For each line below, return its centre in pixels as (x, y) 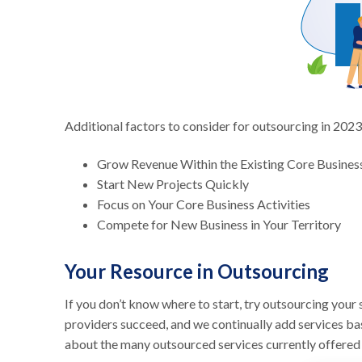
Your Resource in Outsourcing (197, 271)
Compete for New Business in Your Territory (219, 224)
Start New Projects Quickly (173, 183)
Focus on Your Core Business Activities (204, 204)
